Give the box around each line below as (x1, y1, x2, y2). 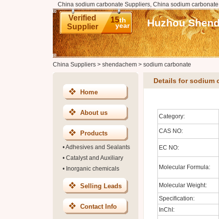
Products (80, 130, 108, 137)
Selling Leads (80, 182, 122, 190)
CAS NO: (158, 128, 183, 134)
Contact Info (80, 203, 117, 210)
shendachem (102, 61, 137, 68)
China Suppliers (52, 61, 96, 68)
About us (80, 109, 108, 116)
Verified (68, 14, 96, 22)
